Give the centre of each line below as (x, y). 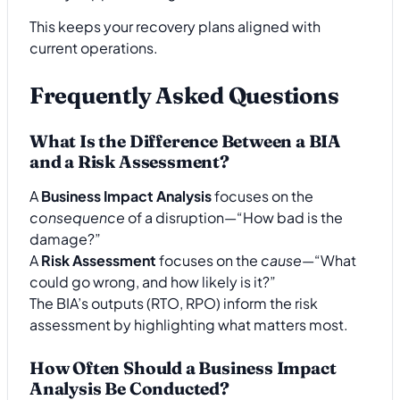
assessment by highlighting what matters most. (189, 324)
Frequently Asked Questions (184, 95)
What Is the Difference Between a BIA (186, 142)
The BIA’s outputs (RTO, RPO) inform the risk (174, 303)
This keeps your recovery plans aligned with (175, 26)
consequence (77, 217)
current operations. (94, 47)
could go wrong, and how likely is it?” (153, 281)
